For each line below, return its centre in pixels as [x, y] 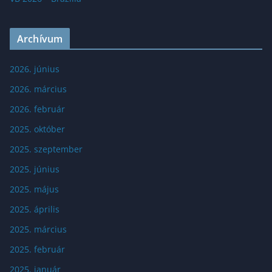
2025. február [37, 249]
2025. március [38, 229]
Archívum [40, 39]
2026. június [35, 69]
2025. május [34, 189]
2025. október [37, 129]
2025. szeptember [46, 149]
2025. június [35, 169]
